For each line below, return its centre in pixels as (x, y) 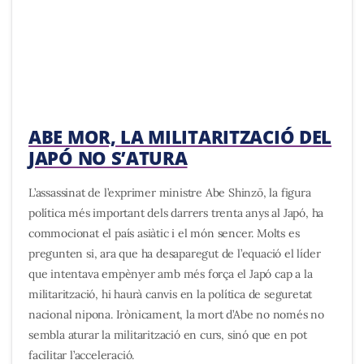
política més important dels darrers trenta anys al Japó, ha (176, 213)
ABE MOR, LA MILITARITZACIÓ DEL (180, 137)
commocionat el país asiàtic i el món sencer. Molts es (164, 234)
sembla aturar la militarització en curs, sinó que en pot (168, 335)
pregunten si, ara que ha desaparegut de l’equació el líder (175, 254)
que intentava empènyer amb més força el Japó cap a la (171, 274)
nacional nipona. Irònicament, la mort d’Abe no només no (176, 315)
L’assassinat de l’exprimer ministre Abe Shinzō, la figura (170, 193)
